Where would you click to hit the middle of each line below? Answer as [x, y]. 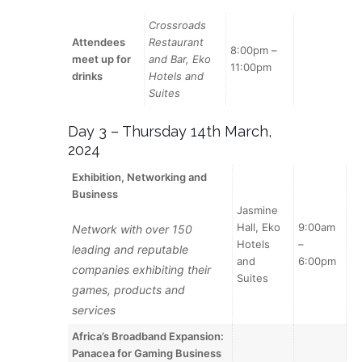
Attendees [99, 42]
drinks [88, 76]
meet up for [102, 59]
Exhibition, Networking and [140, 177]
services [94, 309]
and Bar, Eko [180, 59]
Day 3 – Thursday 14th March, [170, 131]
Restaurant [177, 42]
